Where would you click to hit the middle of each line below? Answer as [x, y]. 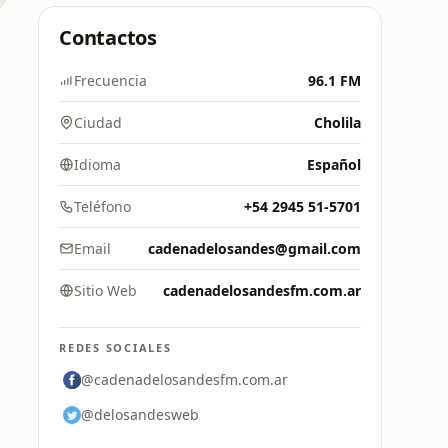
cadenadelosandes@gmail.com [254, 248]
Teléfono [102, 206]
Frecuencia [110, 80]
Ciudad [98, 122]
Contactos [108, 37]
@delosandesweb [140, 414]
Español [334, 164]
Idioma [97, 164]
